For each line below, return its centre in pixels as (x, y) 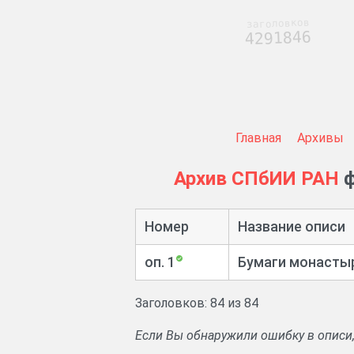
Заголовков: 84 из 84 (197, 303)
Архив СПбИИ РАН (256, 179)
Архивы (320, 138)
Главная (258, 138)
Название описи (291, 227)
